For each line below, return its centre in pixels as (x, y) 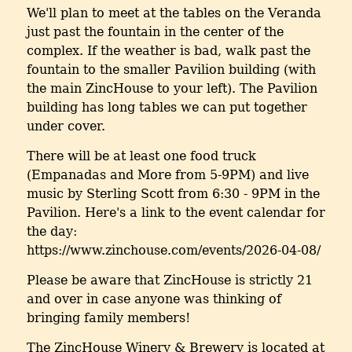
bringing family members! (108, 318)
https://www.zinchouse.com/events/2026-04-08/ (174, 251)
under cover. (66, 126)
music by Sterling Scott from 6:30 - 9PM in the (173, 194)
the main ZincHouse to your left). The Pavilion (172, 89)
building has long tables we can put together (167, 108)
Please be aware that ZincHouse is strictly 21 (170, 280)
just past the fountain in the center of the (155, 32)
